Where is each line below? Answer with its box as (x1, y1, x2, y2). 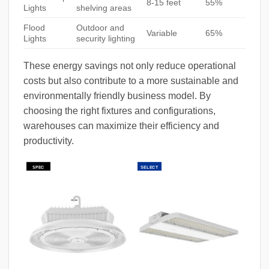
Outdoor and (76, 23, 125, 33)
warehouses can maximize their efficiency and (23, 121, 219, 131)
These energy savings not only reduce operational (23, 61, 236, 71)
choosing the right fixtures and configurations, (23, 106, 216, 116)
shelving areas (76, 3, 132, 13)
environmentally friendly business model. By (23, 91, 211, 101)
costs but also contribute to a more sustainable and (23, 76, 238, 86)
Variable (147, 28, 178, 38)
